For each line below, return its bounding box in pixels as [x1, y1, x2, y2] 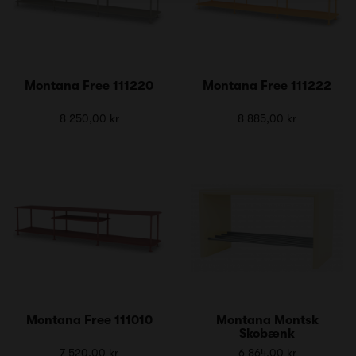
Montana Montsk [215, 312, 319, 327]
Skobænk [239, 326, 295, 341]
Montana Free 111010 [25, 312, 153, 327]
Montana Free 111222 [203, 78, 331, 93]
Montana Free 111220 [25, 78, 153, 93]
